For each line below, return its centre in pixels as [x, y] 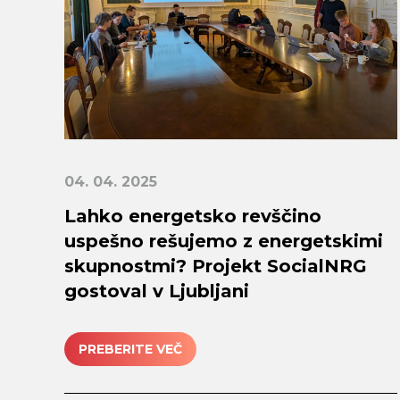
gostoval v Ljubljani [157, 292]
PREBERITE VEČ [130, 349]
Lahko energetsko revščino [193, 217]
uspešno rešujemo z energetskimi [224, 242]
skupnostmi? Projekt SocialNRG [216, 267]
